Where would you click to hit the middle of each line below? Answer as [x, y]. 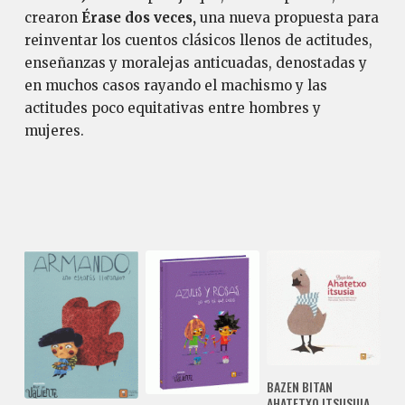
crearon [52, 17]
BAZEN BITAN [299, 387]
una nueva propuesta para [287, 17]
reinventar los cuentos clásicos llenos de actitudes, [198, 40]
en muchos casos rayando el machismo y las [175, 85]
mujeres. [54, 130]
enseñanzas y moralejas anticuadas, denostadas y [195, 62]
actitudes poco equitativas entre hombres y [172, 108]
